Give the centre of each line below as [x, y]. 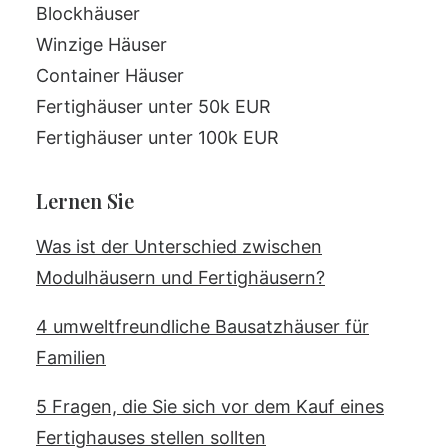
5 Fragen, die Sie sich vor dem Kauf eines [210, 406]
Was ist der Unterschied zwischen [179, 246]
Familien [71, 357]
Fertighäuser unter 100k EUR [157, 137]
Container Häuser [110, 75]
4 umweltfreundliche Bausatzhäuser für [202, 326]
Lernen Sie [85, 200]
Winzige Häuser [101, 44]
